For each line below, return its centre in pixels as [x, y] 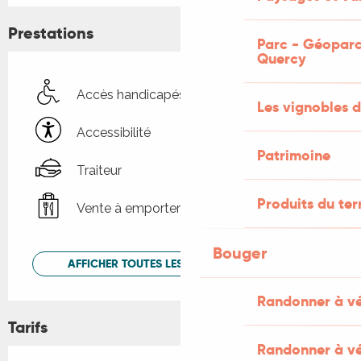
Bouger [240, 253]
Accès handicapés [131, 94]
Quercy [282, 58]
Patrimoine [294, 155]
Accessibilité [114, 132]
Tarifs [28, 327]
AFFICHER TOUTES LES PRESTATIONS [163, 264]
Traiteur [99, 170]
